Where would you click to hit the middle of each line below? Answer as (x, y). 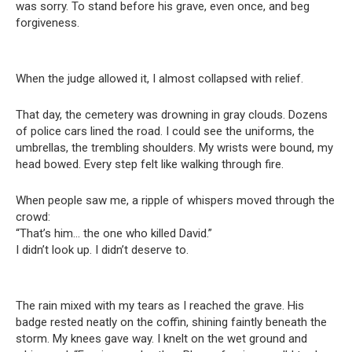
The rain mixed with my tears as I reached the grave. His (160, 305)
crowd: (33, 216)
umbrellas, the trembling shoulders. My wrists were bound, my (174, 147)
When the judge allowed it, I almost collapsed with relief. (159, 78)
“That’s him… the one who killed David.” (114, 233)
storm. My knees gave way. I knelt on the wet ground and (161, 338)
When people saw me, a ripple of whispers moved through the (175, 200)
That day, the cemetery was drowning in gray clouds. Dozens (172, 114)
